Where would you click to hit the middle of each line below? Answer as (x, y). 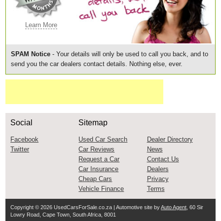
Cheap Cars (95, 179)
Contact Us (163, 159)
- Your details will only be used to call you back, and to (129, 54)
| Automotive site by (137, 207)
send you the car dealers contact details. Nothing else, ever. (97, 64)
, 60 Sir (195, 207)
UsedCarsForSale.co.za (83, 207)
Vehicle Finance (101, 189)
